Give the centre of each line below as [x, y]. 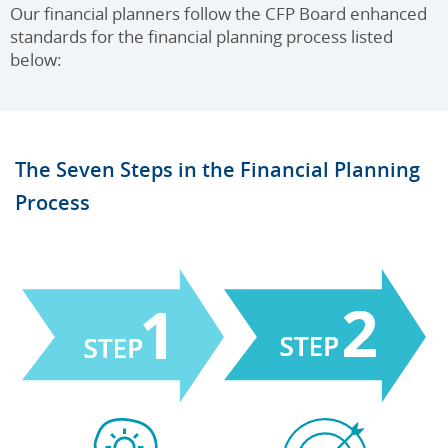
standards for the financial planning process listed [201, 36]
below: [36, 59]
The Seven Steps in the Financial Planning [217, 169]
